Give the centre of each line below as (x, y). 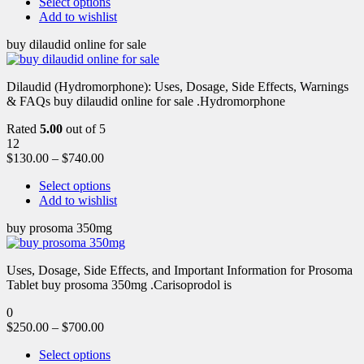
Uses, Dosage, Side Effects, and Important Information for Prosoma (180, 270)
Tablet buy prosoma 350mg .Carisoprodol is (119, 284)
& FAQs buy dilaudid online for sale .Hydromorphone (146, 101)
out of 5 (84, 128)
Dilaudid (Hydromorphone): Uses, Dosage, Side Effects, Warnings (178, 86)
